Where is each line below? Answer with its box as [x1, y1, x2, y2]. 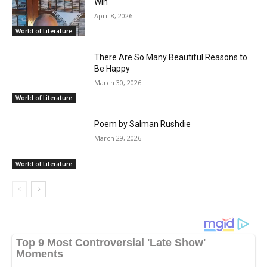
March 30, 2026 [94, 77, 142, 87]
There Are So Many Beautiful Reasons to [94, 52, 248, 62]
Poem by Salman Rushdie [94, 119, 191, 129]
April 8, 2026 [94, 11, 133, 21]
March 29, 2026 [94, 133, 142, 142]
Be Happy [94, 63, 131, 73]
